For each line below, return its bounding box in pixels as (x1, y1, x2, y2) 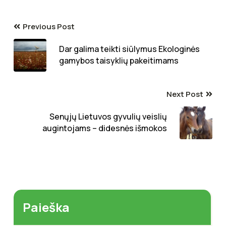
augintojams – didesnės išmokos (42, 123, 167, 134)
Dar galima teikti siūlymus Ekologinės (59, 43, 200, 55)
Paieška (23, 198, 70, 215)
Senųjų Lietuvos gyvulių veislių (49, 111, 167, 123)
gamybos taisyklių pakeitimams (59, 55, 179, 67)
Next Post (166, 88, 203, 99)
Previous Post (23, 21, 75, 32)
